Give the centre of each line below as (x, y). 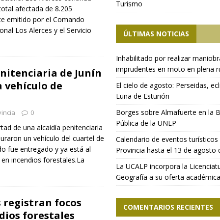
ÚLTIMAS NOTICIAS (156, 34)
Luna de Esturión (143, 96)
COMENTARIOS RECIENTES (168, 207)
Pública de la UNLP (146, 123)
